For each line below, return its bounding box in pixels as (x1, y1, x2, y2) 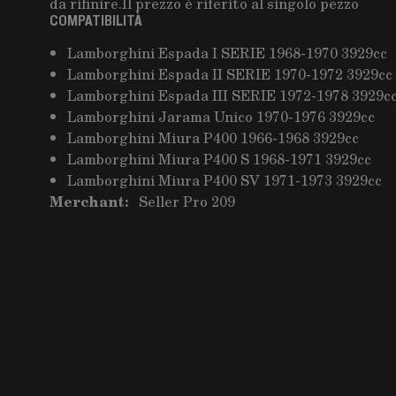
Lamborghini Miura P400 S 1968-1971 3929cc (67, 148, 371, 169)
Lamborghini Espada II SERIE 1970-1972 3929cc (67, 64, 392, 84)
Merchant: (49, 190, 128, 212)
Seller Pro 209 (139, 191, 235, 211)
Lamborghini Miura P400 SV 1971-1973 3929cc (67, 170, 382, 190)
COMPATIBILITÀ (49, 12, 142, 30)
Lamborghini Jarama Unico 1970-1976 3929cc (67, 106, 375, 126)
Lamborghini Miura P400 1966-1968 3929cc (67, 127, 359, 148)
